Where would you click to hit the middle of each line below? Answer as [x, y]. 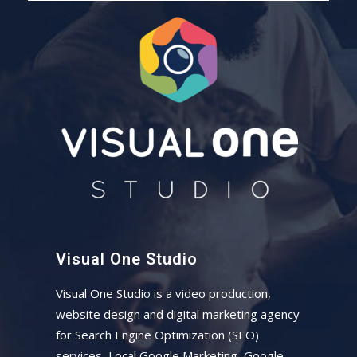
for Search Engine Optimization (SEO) [157, 334]
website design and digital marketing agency [178, 314]
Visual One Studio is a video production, [163, 293]
